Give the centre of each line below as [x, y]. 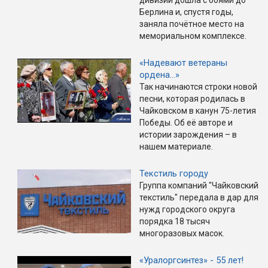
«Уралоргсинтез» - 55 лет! [191, 261]
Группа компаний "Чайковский [199, 186]
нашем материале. [176, 147]
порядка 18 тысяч [175, 222]
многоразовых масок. [182, 234]
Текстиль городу [174, 174]
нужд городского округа [187, 210]
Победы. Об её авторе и [186, 123]
